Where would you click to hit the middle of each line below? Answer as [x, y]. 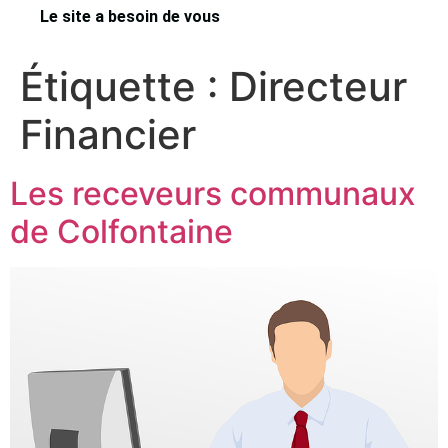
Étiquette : [124, 86]
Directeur [318, 86]
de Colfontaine [121, 231]
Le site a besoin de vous [130, 16]
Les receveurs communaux [213, 193]
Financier [108, 134]
